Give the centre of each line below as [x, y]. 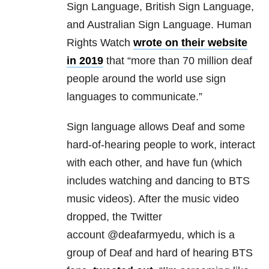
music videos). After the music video [153, 199]
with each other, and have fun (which [154, 163]
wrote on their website [190, 43]
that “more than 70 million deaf [178, 61]
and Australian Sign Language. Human [159, 25]
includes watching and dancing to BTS [158, 181]
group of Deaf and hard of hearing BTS [160, 253]
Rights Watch [100, 43]
